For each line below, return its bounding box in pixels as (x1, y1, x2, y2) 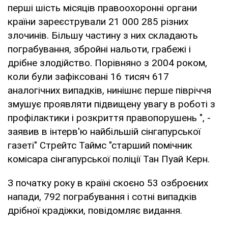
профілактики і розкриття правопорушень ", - (8, 111, 211, 124)
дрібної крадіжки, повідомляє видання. (8, 204, 182, 216)
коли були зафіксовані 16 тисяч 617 (8, 70, 169, 82)
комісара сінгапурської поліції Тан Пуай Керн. (8, 153, 210, 165)
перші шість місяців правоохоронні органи (8, 2, 197, 14)
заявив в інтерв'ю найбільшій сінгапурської (8, 125, 201, 137)
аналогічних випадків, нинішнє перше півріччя (8, 84, 211, 96)
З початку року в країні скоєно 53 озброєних (8, 177, 208, 189)
